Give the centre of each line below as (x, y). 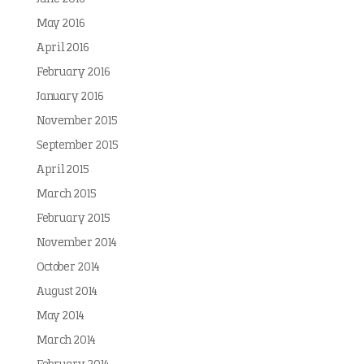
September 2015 (77, 146)
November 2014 (76, 243)
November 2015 (76, 121)
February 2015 (73, 219)
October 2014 (68, 268)
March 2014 (66, 341)
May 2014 (60, 316)
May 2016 (61, 24)
